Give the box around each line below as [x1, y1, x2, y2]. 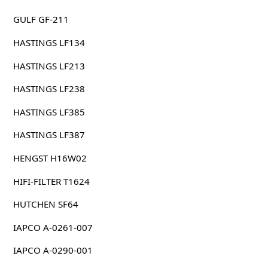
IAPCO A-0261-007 [13, 221, 93, 233]
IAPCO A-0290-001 [13, 244, 93, 257]
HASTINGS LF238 [13, 83, 85, 95]
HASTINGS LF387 [13, 129, 85, 141]
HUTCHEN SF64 [13, 198, 78, 211]
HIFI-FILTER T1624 [13, 175, 90, 187]
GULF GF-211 [13, 13, 69, 26]
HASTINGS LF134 [13, 36, 85, 49]
